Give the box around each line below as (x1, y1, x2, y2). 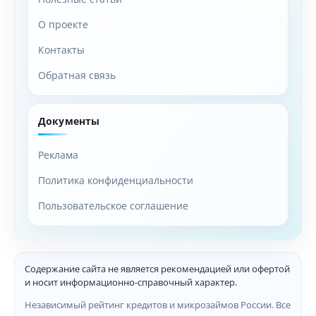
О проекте (38, 17, 88, 31)
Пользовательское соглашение (38, 198, 188, 212)
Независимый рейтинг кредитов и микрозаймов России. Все (25, 298, 291, 311)
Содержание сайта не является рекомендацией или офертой (25, 262, 290, 275)
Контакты (38, 42, 85, 56)
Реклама (38, 147, 78, 162)
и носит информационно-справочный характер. (25, 275, 237, 288)
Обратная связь (38, 68, 116, 82)
